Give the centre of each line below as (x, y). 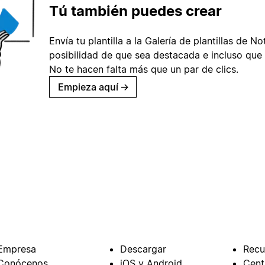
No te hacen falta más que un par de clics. (144, 69)
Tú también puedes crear (135, 11)
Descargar (143, 249)
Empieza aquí (88, 87)
